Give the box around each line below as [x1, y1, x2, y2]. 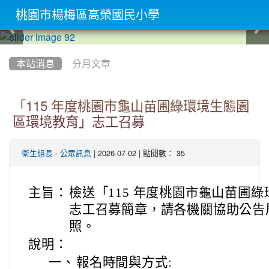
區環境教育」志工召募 [13, 115, 145, 128]
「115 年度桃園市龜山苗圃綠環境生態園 [13, 100, 249, 113]
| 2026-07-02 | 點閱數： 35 [91, 147, 185, 159]
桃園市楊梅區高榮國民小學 [16, 9, 160, 21]
